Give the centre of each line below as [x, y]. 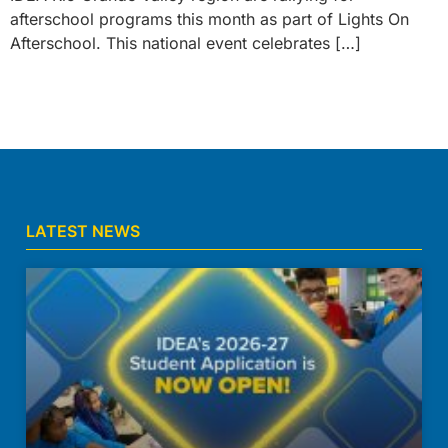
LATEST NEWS [83, 231]
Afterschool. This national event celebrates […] [185, 42]
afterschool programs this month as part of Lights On [209, 18]
